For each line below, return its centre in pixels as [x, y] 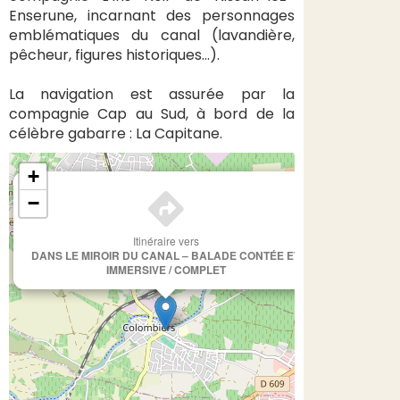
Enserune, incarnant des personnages [152, 16]
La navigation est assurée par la [152, 94]
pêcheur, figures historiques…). [114, 55]
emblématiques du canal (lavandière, [152, 35]
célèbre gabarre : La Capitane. [116, 133]
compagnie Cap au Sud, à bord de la [152, 114]
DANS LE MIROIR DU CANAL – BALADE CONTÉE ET [166, 255]
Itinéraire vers [166, 241]
